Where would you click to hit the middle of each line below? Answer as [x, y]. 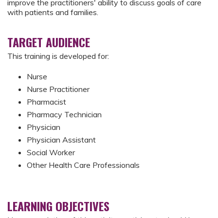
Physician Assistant [61, 140]
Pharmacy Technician [64, 115]
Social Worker [51, 153]
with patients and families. [53, 12]
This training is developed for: [58, 56]
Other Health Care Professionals [83, 165]
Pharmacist [46, 102]
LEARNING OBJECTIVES [58, 206]
